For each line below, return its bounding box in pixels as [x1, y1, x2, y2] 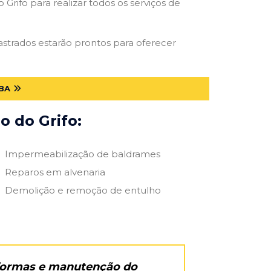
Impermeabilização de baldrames [4, 148, 160, 160]
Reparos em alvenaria [4, 166, 105, 178]
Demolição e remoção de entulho [4, 184, 161, 196]
